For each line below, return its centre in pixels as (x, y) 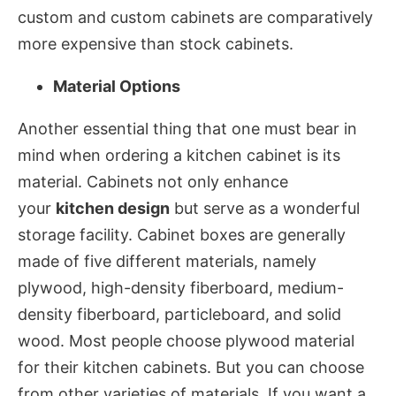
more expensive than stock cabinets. (156, 44)
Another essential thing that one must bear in (187, 129)
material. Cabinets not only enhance (153, 182)
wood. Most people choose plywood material (186, 341)
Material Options (117, 86)
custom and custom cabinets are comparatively (195, 17)
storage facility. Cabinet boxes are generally (182, 235)
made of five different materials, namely (167, 261)
